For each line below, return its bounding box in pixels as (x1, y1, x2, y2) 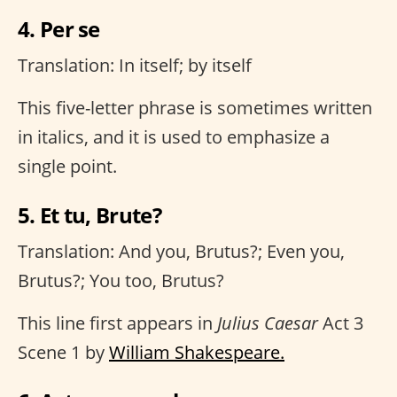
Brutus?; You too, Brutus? (18, 268, 224, 292)
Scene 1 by (18, 339, 109, 364)
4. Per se (18, 13, 100, 43)
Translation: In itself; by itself (18, 52, 252, 77)
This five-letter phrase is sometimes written (18, 95, 372, 120)
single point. (18, 153, 117, 178)
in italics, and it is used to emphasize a (18, 124, 330, 149)
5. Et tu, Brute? (18, 199, 161, 230)
